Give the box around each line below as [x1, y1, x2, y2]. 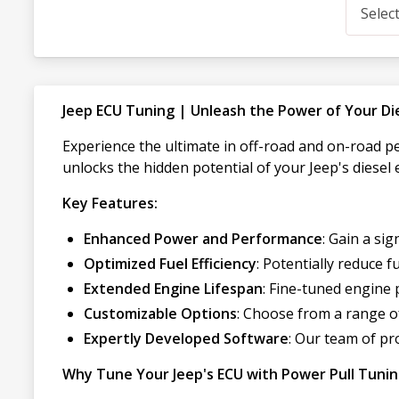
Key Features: [62, 193, 158, 213]
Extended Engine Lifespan [84, 279, 263, 298]
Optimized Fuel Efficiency [84, 254, 256, 273]
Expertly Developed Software [84, 329, 289, 348]
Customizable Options [84, 304, 237, 323]
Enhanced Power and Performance [84, 229, 322, 248]
